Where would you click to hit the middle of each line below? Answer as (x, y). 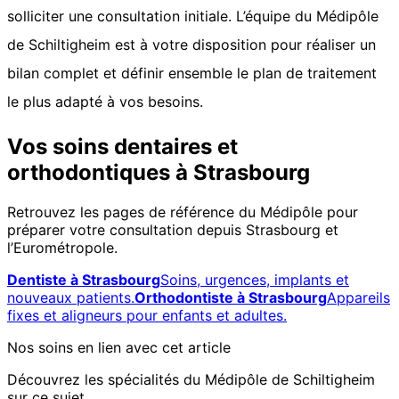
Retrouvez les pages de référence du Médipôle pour (183, 212)
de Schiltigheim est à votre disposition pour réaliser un (191, 44)
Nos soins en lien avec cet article (119, 347)
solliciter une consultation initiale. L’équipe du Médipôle (193, 16)
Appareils (358, 297)
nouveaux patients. (71, 297)
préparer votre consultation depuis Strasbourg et (173, 229)
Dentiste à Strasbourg (84, 279)
